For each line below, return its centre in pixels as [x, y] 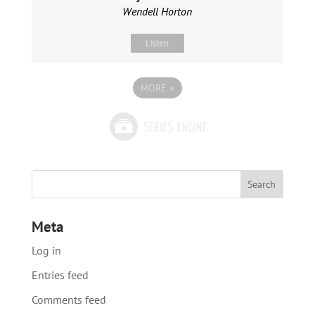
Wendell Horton [157, 12]
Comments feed [69, 300]
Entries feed [60, 275]
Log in [46, 251]
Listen [157, 44]
